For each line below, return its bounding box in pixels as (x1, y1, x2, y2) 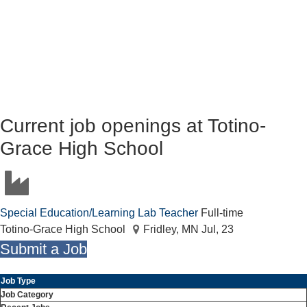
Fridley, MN (143, 223, 199, 235)
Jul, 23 (201, 223, 234, 235)
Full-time (201, 207, 243, 219)
